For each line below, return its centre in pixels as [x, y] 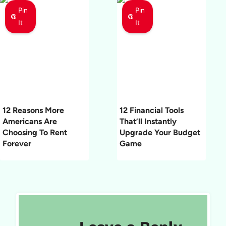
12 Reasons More [33, 110]
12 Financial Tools [152, 110]
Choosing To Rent [35, 132]
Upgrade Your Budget [160, 132]
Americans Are [30, 121]
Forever [17, 143]
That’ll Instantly [148, 121]
